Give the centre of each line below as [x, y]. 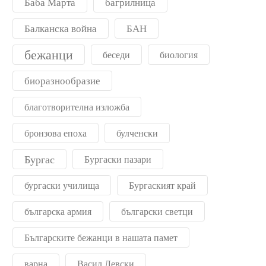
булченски [137, 133]
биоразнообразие [62, 80]
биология [179, 55]
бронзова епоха [56, 133]
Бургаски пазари [118, 159]
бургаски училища [62, 185]
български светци [157, 211]
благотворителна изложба [77, 107]
